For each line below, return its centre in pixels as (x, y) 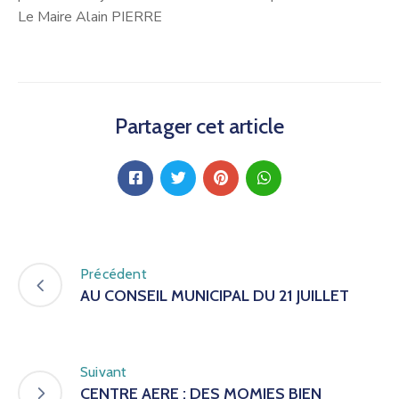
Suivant (104, 371)
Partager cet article (199, 126)
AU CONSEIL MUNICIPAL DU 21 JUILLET (215, 296)
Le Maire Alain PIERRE (90, 16)
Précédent (114, 274)
